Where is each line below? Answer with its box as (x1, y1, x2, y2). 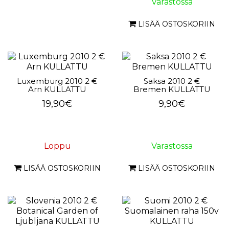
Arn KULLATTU (28, 84, 86, 94)
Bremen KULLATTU (133, 84, 211, 94)
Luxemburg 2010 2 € (17, 76, 98, 86)
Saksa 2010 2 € (143, 76, 200, 86)
